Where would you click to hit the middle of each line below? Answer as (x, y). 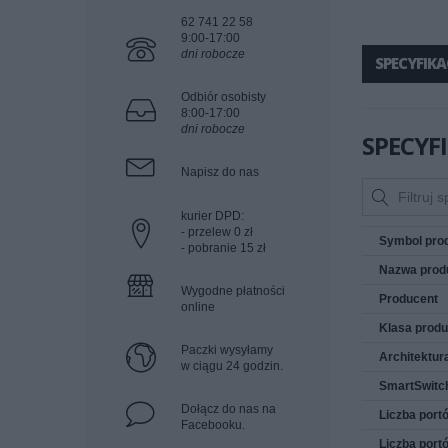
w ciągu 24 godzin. (232, 366)
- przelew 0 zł (217, 232)
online (198, 307)
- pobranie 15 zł (223, 248)
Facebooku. (213, 425)
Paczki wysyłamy (227, 350)
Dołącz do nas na (228, 409)
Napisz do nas (220, 172)
